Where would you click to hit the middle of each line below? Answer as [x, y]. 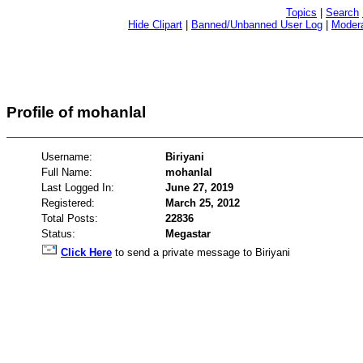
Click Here [86, 252]
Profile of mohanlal [76, 112]
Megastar [188, 233]
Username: [67, 156]
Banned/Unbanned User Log [257, 25]
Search [342, 13]
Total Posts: [70, 218]
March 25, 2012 [203, 203]
